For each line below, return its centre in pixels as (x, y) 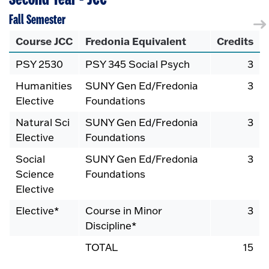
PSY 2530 (39, 64)
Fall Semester (37, 20)
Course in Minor (124, 211)
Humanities (44, 86)
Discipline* (111, 226)
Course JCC (44, 41)
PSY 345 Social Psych (138, 64)
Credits (235, 41)
